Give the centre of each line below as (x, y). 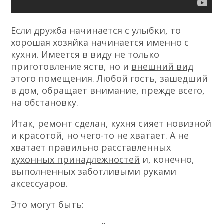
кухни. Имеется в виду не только (85, 55)
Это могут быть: (48, 205)
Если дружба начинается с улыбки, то (96, 31)
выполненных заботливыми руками (94, 172)
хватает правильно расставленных (91, 148)
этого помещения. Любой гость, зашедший (110, 79)
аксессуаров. (40, 184)
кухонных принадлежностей (76, 160)
